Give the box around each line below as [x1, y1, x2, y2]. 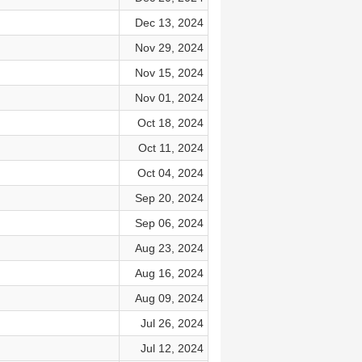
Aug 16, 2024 [134, 267, 204, 280]
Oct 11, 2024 [137, 141, 204, 154]
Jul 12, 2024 [140, 342, 204, 355]
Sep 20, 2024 [134, 192, 204, 204]
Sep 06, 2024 [134, 217, 204, 229]
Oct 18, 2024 [137, 116, 204, 129]
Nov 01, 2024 [134, 91, 204, 104]
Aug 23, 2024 [134, 242, 204, 255]
